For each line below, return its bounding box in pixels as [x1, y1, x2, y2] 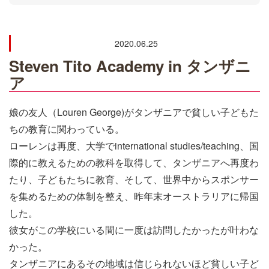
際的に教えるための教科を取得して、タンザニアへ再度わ [9, 156, 259, 170]
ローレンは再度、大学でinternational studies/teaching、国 [9, 139, 259, 153]
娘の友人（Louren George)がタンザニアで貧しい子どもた [9, 105, 259, 119]
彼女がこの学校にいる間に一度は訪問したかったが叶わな [9, 223, 259, 237]
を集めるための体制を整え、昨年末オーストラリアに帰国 [9, 189, 259, 204]
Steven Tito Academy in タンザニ [9, 55, 251, 77]
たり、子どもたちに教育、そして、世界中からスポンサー [9, 172, 259, 187]
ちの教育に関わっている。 [9, 122, 124, 136]
